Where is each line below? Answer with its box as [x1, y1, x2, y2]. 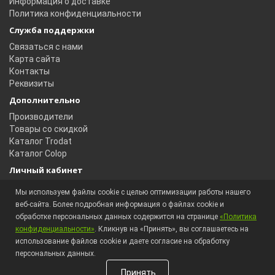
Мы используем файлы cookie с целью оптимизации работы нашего [15, 188, 250, 196]
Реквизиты [9, 78, 54, 88]
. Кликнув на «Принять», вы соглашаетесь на [95, 225, 249, 233]
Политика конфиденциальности [9, 8, 141, 18]
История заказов [9, 193, 79, 204]
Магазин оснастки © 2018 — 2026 [9, 261, 145, 272]
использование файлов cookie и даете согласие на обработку [15, 237, 230, 246]
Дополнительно [9, 94, 80, 106]
